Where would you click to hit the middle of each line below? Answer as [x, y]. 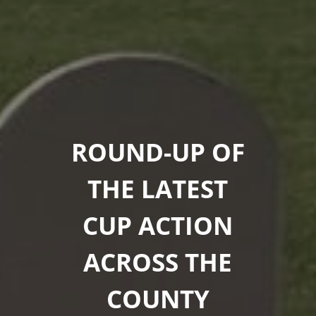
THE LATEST [158, 188]
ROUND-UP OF [158, 152]
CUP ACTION [158, 225]
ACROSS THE [158, 262]
